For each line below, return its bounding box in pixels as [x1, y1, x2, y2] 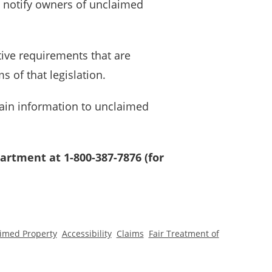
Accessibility [61, 227, 112, 239]
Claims [116, 227, 144, 239]
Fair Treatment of [148, 227, 219, 239]
